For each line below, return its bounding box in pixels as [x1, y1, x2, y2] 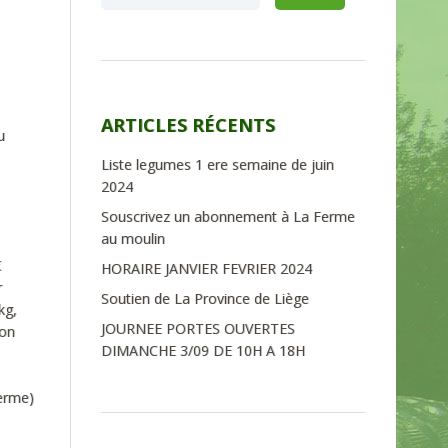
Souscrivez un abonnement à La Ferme [101, 207, 355, 226]
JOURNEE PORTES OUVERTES [101, 319, 295, 338]
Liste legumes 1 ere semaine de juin [101, 155, 334, 174]
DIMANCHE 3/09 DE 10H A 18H [101, 341, 305, 360]
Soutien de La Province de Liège [101, 289, 309, 308]
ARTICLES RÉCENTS [101, 113, 275, 137]
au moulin [101, 229, 165, 248]
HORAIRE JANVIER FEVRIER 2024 [101, 259, 312, 278]
